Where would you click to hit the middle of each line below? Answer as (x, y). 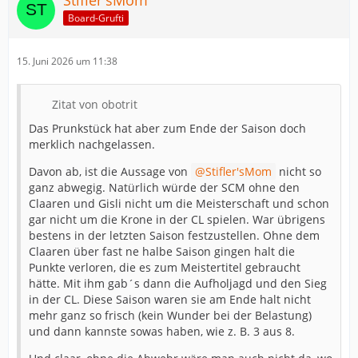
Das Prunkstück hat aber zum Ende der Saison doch (167, 128)
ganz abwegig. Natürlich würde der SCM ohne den (164, 187)
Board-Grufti (96, 18)
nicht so (298, 171)
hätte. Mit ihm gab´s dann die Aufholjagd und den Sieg (178, 283)
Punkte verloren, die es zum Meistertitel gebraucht (165, 267)
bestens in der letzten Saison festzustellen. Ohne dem (174, 235)
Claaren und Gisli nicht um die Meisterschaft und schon (179, 203)
